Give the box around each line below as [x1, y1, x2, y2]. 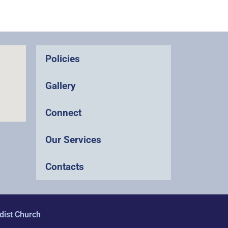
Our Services [45, 134, 101, 146]
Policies [45, 53, 80, 65]
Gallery [45, 80, 76, 92]
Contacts [45, 161, 84, 173]
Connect [45, 107, 81, 119]
